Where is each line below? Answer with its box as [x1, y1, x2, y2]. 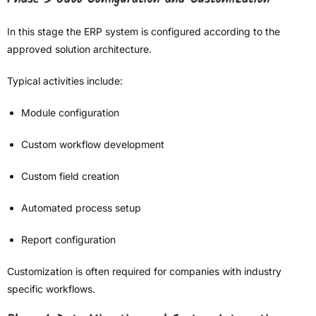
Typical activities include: [7, 75, 123, 87]
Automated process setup [21, 202, 141, 214]
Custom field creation [21, 170, 119, 183]
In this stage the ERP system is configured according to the [7, 25, 280, 38]
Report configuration [21, 233, 116, 246]
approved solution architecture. [7, 43, 152, 56]
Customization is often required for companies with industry [7, 265, 281, 278]
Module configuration [21, 107, 119, 119]
